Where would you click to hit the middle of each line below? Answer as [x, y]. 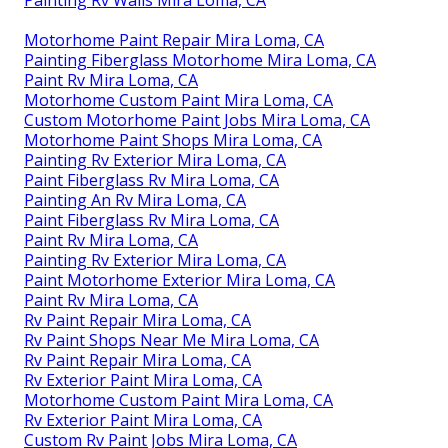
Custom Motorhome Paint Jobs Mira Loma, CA [197, 119]
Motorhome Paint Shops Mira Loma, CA [173, 139]
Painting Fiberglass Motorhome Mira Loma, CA [200, 59]
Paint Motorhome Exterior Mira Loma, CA [179, 279]
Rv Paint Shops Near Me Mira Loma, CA [171, 339]
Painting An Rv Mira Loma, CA [135, 199]
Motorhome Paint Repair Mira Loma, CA [174, 39]
